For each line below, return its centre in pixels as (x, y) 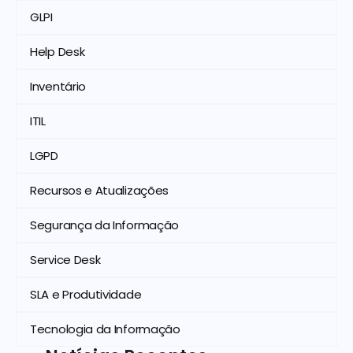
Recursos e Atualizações (100, 191)
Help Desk (58, 52)
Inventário (58, 87)
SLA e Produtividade (86, 295)
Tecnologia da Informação (105, 329)
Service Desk (65, 260)
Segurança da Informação (105, 225)
